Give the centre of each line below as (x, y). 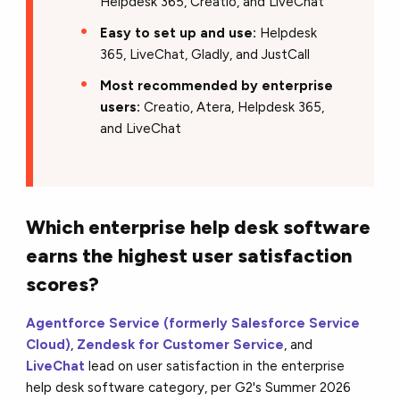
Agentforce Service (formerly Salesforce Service (193, 323)
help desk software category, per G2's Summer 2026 (189, 387)
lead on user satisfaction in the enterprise (215, 366)
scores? (63, 284)
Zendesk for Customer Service (181, 344)
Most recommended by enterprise (217, 85)
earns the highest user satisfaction (189, 255)
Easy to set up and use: (179, 33)
